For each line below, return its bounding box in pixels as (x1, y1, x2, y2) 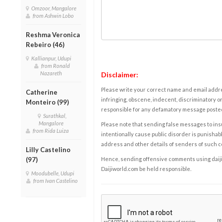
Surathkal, (43, 112, 67, 119)
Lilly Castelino (26, 145, 70, 154)
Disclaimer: (101, 70, 138, 79)
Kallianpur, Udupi (31, 55, 73, 61)
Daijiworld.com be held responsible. (101, 165, 191, 172)
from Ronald (41, 62, 70, 69)
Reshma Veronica (26, 30, 80, 39)
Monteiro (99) (26, 98, 69, 106)
